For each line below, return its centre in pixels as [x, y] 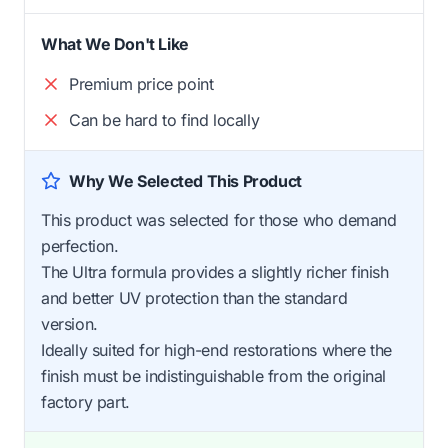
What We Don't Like [115, 44]
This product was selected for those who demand [219, 220]
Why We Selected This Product [185, 181]
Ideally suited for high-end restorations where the [217, 350]
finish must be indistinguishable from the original [214, 376]
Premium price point [141, 84]
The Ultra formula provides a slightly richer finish [215, 272]
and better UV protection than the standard [194, 298]
